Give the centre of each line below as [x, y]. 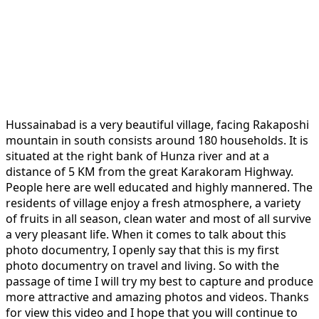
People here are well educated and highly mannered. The [159, 187]
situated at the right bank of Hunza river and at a [137, 156]
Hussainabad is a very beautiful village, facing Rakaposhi [157, 124]
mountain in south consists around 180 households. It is [157, 140]
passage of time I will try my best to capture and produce [159, 281]
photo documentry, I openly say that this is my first [142, 250]
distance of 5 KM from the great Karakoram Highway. [150, 171]
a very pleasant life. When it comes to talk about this [146, 234]
